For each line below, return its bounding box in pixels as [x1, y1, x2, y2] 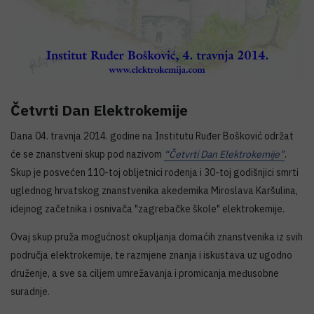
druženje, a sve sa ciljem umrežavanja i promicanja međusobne [11, 266, 279, 280]
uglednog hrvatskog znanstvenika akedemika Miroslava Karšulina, [11, 184, 298, 197]
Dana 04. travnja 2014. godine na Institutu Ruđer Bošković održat [11, 129, 294, 142]
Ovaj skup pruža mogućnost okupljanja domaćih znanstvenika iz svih [11, 230, 303, 243]
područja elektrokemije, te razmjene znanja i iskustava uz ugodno [11, 248, 292, 261]
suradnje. [11, 285, 50, 298]
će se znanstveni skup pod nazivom [11, 147, 164, 161]
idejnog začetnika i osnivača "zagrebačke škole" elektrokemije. [11, 202, 285, 215]
